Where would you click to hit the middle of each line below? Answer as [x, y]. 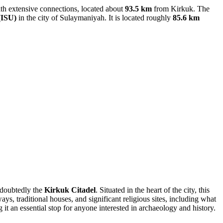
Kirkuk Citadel [70, 190]
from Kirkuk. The [181, 9]
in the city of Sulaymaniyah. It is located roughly [95, 18]
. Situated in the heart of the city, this [153, 190]
